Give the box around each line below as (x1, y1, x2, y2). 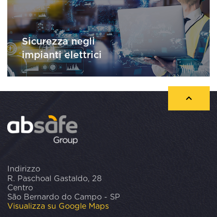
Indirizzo (7, 165, 40, 173)
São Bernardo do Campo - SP (7, 193, 120, 201)
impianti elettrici (22, 50, 102, 61)
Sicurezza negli (22, 37, 95, 47)
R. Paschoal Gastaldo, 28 (7, 174, 102, 183)
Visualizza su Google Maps (7, 202, 109, 210)
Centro (7, 184, 33, 192)
